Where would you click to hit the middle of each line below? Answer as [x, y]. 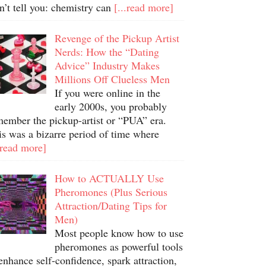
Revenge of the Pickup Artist [117, 38]
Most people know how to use [119, 233]
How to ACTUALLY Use [109, 178]
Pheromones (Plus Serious [111, 192]
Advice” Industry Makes [107, 65]
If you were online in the [107, 93]
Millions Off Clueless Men [112, 79]
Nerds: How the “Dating [107, 52]
